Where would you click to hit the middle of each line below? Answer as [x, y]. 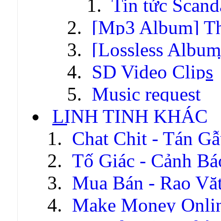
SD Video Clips [152, 72]
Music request [146, 94]
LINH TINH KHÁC [130, 116]
